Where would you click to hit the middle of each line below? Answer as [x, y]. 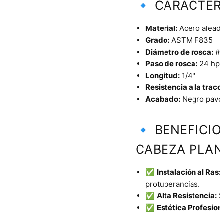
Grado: [157, 40]
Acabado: [163, 99]
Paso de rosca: [171, 64]
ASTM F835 [191, 40]
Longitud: [162, 76]
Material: [161, 28]
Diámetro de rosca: [179, 52]
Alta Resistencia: [186, 196]
